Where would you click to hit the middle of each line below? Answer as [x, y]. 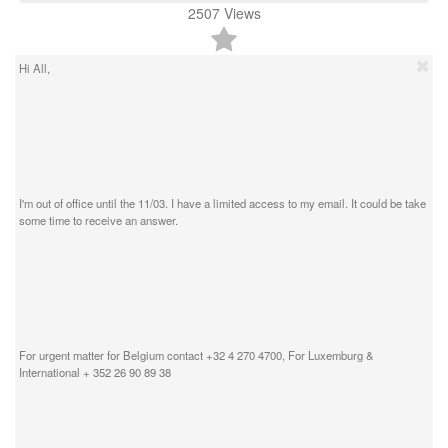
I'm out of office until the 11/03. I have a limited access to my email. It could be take [222, 203]
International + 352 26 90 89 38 [95, 372]
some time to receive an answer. [98, 220]
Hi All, [34, 68]
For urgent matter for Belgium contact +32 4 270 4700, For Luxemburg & [196, 355]
